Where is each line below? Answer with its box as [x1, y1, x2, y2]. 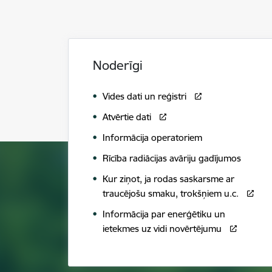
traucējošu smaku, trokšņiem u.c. [103, 188, 239, 200]
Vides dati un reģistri [103, 90, 186, 103]
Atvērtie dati [103, 111, 151, 123]
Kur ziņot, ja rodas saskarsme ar [103, 173, 234, 185]
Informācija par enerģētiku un [103, 208, 225, 220]
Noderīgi [93, 57, 143, 73]
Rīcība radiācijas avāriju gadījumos [103, 152, 241, 165]
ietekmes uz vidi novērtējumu [103, 223, 222, 235]
